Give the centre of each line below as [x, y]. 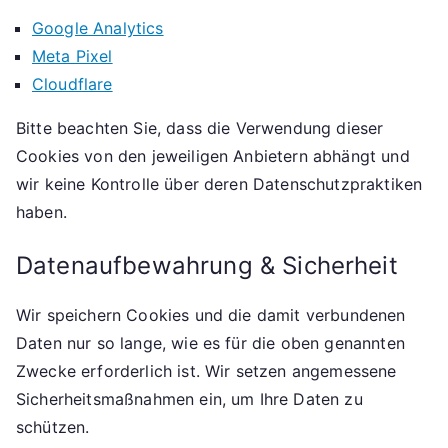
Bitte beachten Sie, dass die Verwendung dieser [200, 128]
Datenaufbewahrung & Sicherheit [207, 265]
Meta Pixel [72, 56]
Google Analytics [98, 28]
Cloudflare [72, 84]
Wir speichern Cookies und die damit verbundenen [211, 315]
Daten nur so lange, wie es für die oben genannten [210, 343]
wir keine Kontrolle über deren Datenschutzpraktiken [219, 184]
